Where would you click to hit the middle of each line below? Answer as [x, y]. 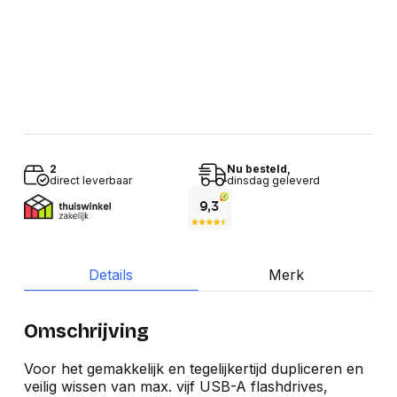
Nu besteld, [259, 169]
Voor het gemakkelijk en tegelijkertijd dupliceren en [193, 368]
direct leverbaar [90, 181]
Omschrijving [86, 332]
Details [111, 275]
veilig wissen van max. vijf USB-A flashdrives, [175, 386]
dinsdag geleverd [273, 181]
